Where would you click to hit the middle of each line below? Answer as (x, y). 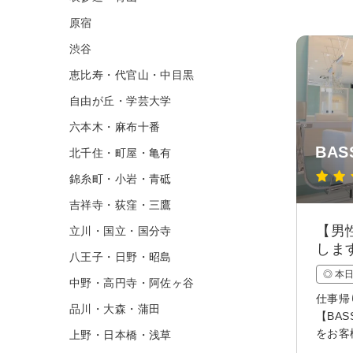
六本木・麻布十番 (115, 126)
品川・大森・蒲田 (115, 308)
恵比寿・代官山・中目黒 (132, 74)
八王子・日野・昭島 (121, 256)
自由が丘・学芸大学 (121, 100)
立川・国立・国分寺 (121, 230)
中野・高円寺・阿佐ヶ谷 (132, 282)
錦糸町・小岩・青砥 (121, 178)
